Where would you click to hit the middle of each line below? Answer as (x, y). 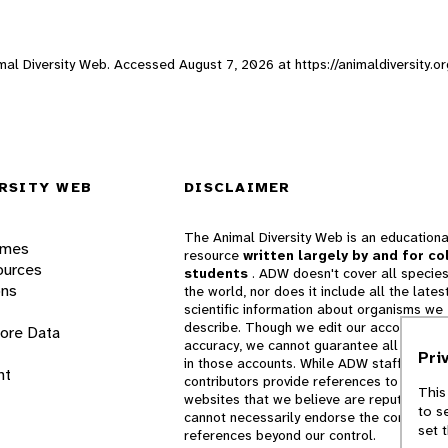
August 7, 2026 (226, 63)
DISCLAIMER (237, 187)
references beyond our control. (280, 435)
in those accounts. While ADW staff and (306, 363)
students (218, 273)
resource (213, 255)
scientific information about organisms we (313, 309)
